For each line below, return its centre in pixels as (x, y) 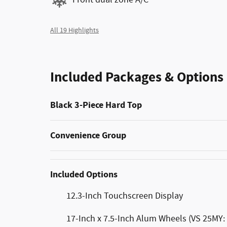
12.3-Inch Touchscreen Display (125, 196)
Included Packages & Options (137, 78)
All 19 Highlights (74, 30)
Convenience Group (88, 136)
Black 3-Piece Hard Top (96, 105)
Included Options (84, 175)
